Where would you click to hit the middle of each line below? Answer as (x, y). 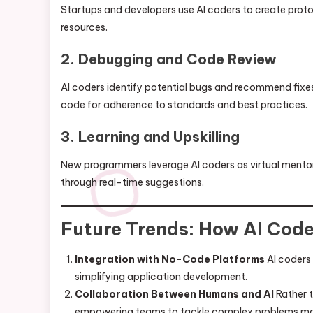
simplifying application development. (161, 277)
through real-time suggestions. (132, 182)
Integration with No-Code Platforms (170, 259)
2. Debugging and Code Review (169, 59)
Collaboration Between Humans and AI (174, 294)
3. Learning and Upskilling (150, 137)
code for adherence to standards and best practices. (184, 105)
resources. (84, 27)
